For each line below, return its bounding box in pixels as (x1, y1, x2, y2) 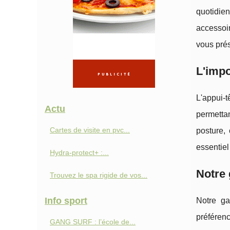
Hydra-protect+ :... (50, 148, 109, 157)
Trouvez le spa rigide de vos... (50, 171, 147, 179)
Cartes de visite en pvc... (50, 126, 130, 134)
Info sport (45, 196, 87, 206)
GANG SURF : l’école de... (50, 218, 136, 226)
